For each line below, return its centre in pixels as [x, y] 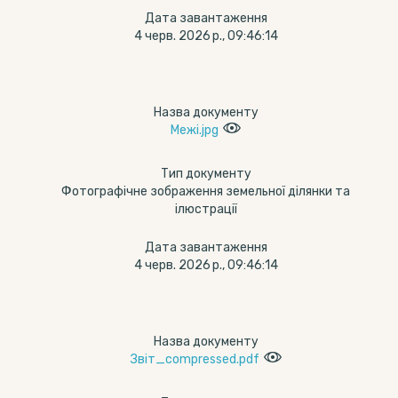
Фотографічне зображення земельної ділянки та [206, 191]
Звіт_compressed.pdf [195, 359]
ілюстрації [206, 209]
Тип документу [206, 174]
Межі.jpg [195, 130]
